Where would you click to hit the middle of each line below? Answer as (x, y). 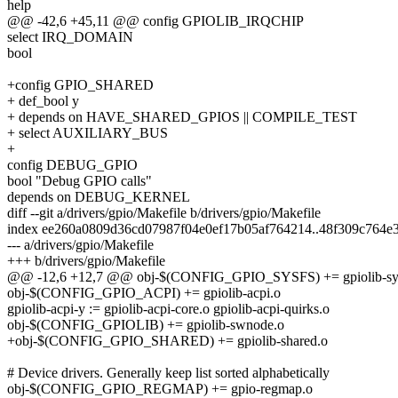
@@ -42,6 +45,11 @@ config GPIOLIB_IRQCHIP (155, 20)
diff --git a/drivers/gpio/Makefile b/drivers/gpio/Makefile (164, 212)
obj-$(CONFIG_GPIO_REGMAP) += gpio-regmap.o (160, 388)
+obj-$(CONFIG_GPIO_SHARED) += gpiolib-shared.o (167, 340)
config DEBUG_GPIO (72, 164)
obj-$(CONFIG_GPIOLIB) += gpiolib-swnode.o (146, 324)
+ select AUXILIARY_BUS (88, 132)
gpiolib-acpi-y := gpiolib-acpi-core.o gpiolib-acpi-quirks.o (168, 308)
